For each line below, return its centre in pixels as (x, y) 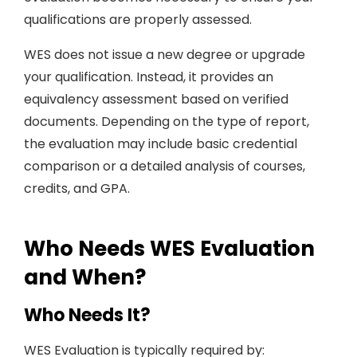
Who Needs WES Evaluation (169, 249)
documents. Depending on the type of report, (167, 122)
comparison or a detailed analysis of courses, (165, 166)
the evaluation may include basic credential (161, 144)
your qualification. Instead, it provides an (149, 77)
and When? (85, 277)
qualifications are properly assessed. (138, 20)
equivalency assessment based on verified (156, 99)
